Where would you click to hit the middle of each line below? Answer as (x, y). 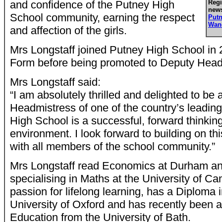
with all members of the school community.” (112, 146)
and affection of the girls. (68, 30)
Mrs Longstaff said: (55, 82)
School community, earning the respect (102, 18)
